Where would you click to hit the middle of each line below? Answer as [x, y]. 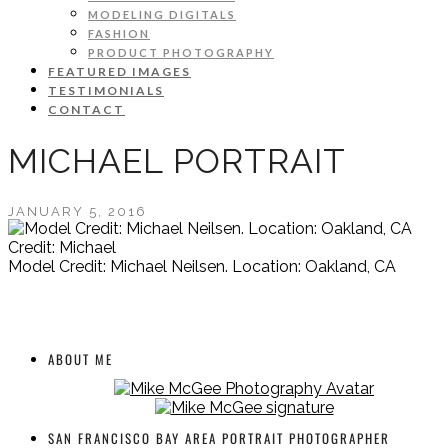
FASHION [119, 33]
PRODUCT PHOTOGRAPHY [181, 52]
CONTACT [86, 109]
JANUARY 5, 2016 [77, 211]
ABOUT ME [80, 358]
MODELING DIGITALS [162, 14]
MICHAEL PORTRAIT [177, 160]
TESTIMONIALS [106, 90]
